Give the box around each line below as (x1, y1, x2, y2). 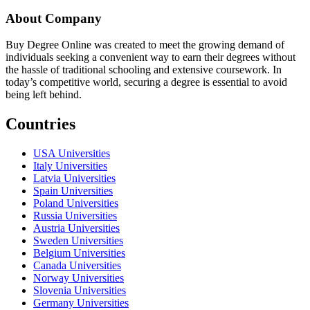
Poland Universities (33, 197, 118, 210)
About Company (6, 10, 102, 26)
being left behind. (6, 89, 82, 101)
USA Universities (33, 147, 110, 160)
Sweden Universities (33, 235, 123, 247)
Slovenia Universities (33, 284, 126, 297)
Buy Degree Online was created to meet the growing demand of (6, 39, 284, 51)
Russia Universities (33, 210, 117, 222)
